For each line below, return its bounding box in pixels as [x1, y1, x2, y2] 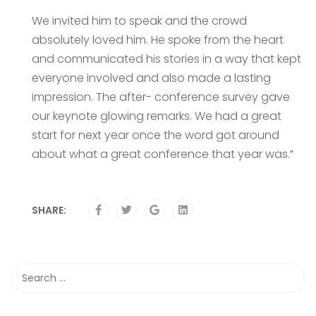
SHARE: [32, 203, 66, 217]
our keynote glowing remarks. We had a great [32, 108, 281, 124]
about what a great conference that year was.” [32, 146, 293, 162]
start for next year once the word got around [32, 127, 279, 143]
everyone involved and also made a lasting [32, 70, 271, 86]
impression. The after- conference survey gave [32, 89, 290, 105]
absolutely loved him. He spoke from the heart [32, 32, 284, 48]
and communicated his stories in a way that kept [32, 51, 301, 67]
